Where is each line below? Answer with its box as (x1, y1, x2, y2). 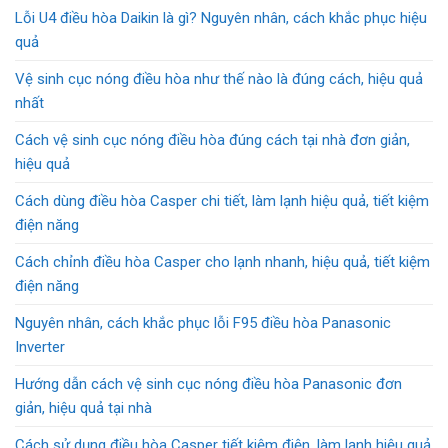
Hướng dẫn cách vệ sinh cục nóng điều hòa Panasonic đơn (15, 374, 402, 393)
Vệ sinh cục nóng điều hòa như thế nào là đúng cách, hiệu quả (15, 69, 423, 88)
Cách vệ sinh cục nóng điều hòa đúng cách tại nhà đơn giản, (15, 130, 410, 149)
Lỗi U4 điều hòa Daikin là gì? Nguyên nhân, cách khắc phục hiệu (15, 8, 427, 27)
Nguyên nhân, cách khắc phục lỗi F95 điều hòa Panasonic (15, 313, 391, 332)
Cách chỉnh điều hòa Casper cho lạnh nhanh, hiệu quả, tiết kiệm (15, 252, 430, 271)
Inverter (15, 337, 65, 356)
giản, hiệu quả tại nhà (15, 398, 152, 417)
